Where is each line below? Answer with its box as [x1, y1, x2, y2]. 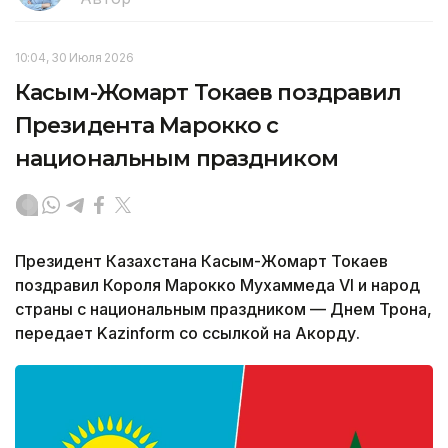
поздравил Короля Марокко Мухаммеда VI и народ [15, 275, 420, 296]
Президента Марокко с [15, 112, 279, 140]
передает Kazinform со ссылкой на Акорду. [15, 323, 360, 344]
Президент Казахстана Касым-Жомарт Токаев [15, 251, 388, 272]
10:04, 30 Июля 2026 [15, 50, 134, 66]
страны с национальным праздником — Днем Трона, [15, 299, 432, 320]
